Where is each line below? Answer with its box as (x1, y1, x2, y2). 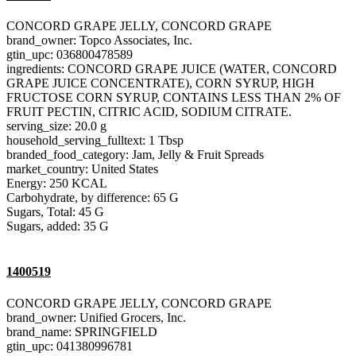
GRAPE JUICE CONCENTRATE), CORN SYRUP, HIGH (6, 76, 315, 91)
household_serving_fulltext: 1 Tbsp (6, 133, 184, 148)
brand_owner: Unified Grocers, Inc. (6, 310, 186, 324)
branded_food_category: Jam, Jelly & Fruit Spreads (6, 148, 264, 162)
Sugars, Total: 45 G (6, 205, 104, 219)
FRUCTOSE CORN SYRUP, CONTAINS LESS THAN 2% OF (6, 91, 341, 105)
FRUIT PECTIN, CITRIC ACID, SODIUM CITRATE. (6, 105, 292, 119)
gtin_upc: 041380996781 (6, 339, 133, 353)
